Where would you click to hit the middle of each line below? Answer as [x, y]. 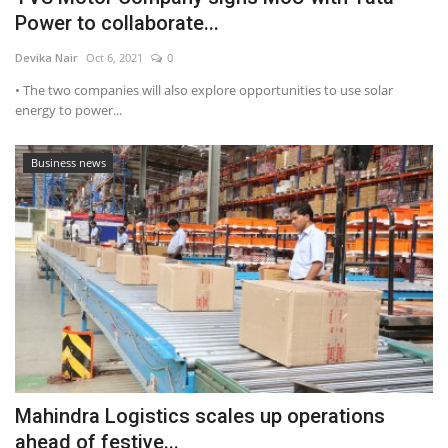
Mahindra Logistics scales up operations [200, 416]
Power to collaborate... [117, 22]
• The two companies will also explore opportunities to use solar [204, 89]
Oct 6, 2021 [114, 57]
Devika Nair [46, 57]
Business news [68, 162]
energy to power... [68, 109]
